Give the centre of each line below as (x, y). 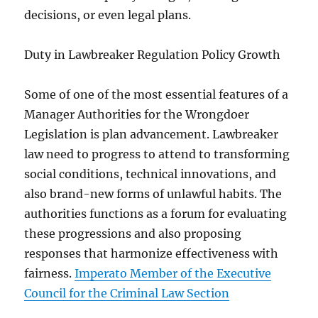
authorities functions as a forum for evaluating (156, 214)
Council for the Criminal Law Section (127, 293)
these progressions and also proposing (133, 234)
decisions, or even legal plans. (108, 15)
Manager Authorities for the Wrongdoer (137, 114)
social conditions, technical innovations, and (150, 174)
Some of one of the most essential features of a (157, 94)
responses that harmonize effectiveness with (152, 253)
